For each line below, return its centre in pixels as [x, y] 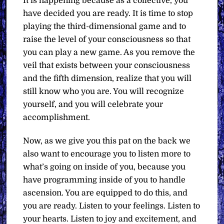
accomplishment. [57, 118]
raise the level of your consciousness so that [107, 40]
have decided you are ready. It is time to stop [108, 14]
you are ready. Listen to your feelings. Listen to [112, 206]
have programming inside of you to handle [104, 180]
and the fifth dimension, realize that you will [107, 79]
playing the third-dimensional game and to [105, 27]
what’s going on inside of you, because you [104, 167]
